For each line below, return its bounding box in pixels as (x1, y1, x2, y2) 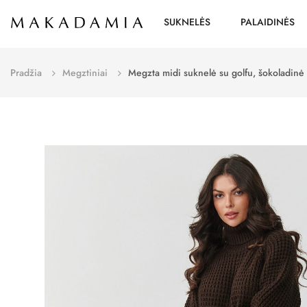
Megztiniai (62, 66, 108, 79)
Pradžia (10, 66, 42, 79)
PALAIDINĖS (241, 14, 295, 29)
